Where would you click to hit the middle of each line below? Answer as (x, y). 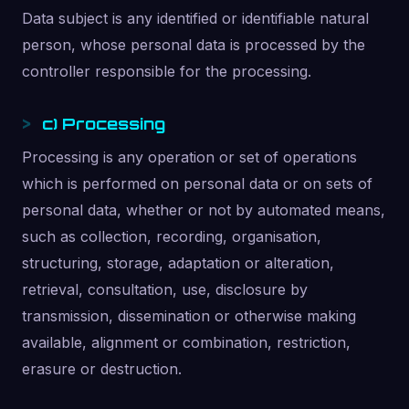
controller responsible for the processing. (167, 71)
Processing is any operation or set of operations (189, 157)
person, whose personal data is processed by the (194, 45)
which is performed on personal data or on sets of (197, 184)
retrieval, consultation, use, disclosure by (165, 289)
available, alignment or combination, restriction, (186, 342)
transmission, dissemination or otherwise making (189, 316)
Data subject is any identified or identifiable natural (195, 18)
